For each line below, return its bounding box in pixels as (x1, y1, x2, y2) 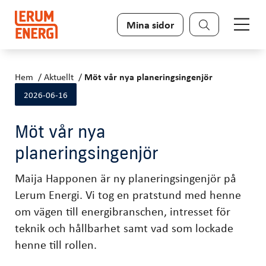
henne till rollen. (15, 236, 97, 252)
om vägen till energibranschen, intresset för (15, 202, 230, 219)
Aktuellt (44, 69, 74, 83)
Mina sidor (126, 17, 174, 31)
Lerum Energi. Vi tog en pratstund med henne (15, 186, 241, 202)
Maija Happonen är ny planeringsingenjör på (15, 169, 236, 186)
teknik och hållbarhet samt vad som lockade (15, 219, 233, 236)
